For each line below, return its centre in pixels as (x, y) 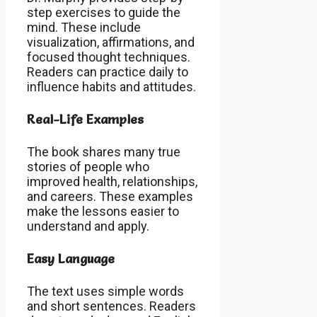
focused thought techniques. (109, 57)
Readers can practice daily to (108, 71)
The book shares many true (104, 151)
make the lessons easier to (103, 211)
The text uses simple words (105, 291)
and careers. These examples (110, 196)
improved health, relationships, (112, 181)
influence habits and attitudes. (111, 86)
